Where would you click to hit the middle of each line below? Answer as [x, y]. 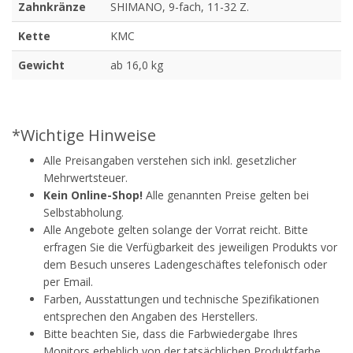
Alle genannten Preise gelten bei [226, 195]
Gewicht [41, 65]
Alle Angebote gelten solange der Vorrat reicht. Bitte [176, 230]
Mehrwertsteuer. [85, 178]
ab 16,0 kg [137, 65]
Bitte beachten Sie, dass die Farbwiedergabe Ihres [171, 334]
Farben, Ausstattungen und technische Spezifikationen [181, 299]
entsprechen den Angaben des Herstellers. [150, 317]
